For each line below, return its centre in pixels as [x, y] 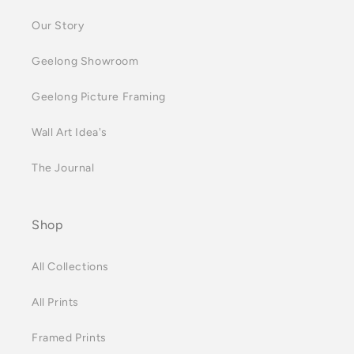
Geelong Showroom [85, 61]
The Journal [63, 168]
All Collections [70, 267]
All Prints [55, 302]
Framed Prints [69, 338]
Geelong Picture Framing [99, 97]
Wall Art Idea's [70, 132]
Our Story [58, 26]
